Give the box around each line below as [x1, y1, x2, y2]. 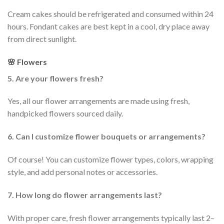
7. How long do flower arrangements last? [7, 189, 162, 199]
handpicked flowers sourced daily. [7, 108, 123, 118]
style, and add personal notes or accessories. [7, 166, 157, 176]
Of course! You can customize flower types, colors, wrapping [7, 154, 213, 164]
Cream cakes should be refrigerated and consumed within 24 [7, 8, 213, 18]
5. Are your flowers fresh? [7, 73, 103, 83]
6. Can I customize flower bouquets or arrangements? [7, 131, 205, 141]
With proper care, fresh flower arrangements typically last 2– [7, 212, 214, 222]
